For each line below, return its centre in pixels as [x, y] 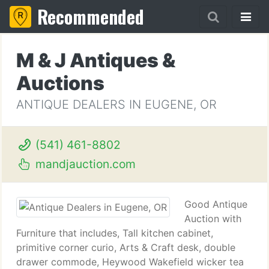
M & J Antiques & [96, 60]
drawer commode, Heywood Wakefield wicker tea [130, 262]
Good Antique [216, 204]
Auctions [60, 83]
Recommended [91, 17]
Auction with [213, 219]
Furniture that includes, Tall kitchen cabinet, [115, 233]
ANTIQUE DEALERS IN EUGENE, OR [116, 104]
